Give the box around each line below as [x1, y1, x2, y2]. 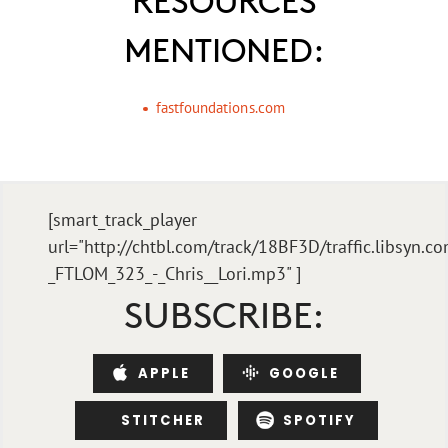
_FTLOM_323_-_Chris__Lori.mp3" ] [47, 262, 301, 286]
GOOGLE [268, 363, 339, 383]
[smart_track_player [47, 208, 197, 232]
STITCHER [120, 411, 205, 431]
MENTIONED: [124, 25, 324, 72]
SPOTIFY [283, 411, 357, 431]
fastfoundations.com [155, 98, 285, 118]
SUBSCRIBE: [124, 288, 324, 339]
